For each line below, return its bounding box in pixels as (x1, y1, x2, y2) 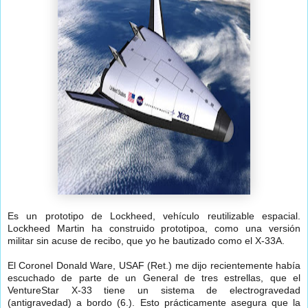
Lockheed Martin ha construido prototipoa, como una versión (8, 223, 300, 234)
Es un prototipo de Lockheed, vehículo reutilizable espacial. (8, 210, 300, 222)
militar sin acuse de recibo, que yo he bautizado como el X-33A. (8, 235, 285, 247)
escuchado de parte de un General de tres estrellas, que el (8, 272, 300, 284)
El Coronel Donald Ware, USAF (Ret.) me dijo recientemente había (8, 260, 300, 272)
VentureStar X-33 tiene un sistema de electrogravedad (8, 285, 300, 296)
